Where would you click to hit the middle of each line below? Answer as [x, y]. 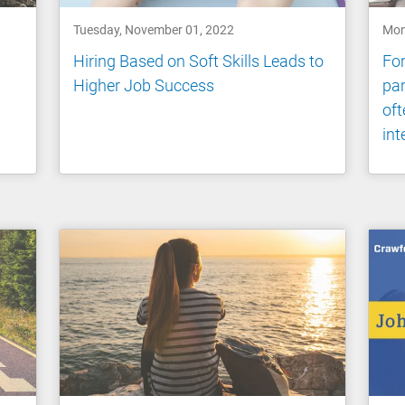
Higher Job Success [144, 86]
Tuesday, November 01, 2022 [154, 29]
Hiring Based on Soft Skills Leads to [199, 61]
